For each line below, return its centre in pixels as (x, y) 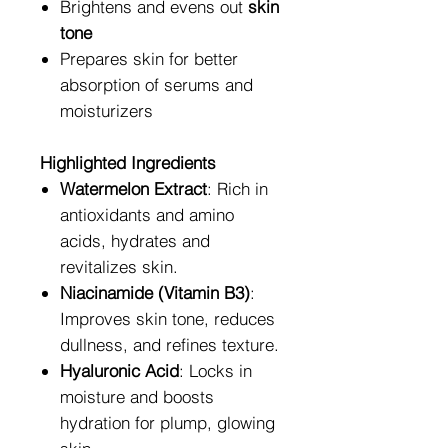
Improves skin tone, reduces (167, 318)
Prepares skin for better (149, 58)
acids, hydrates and (135, 240)
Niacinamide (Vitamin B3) (155, 292)
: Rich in (237, 188)
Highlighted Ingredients (128, 162)
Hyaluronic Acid (119, 370)
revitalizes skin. (119, 266)
